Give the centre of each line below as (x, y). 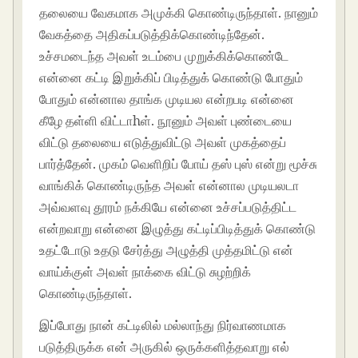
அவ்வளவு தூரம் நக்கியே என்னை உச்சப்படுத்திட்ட (168, 207)
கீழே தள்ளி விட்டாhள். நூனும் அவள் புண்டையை (166, 121)
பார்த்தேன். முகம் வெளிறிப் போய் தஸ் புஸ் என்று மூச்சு (179, 164)
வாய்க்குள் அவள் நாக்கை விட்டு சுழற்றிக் (145, 272)
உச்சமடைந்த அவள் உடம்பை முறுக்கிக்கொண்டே (164, 56)
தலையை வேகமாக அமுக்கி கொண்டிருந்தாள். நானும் (179, 13)
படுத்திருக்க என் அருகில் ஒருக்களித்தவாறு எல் (165, 347)
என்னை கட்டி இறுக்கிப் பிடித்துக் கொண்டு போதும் (171, 78)
